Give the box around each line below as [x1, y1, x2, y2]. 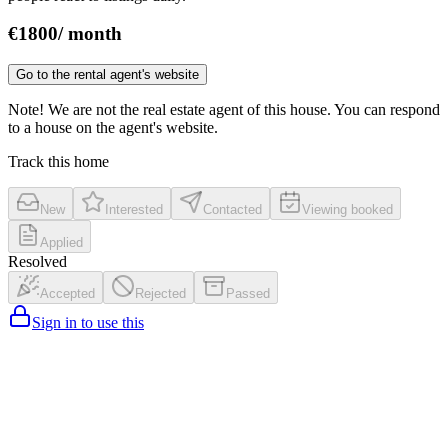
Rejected [135, 286, 186, 302]
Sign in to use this [32, 314, 144, 332]
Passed [226, 286, 270, 302]
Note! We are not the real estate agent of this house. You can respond [8, 101, 440, 119]
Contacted [203, 202, 262, 218]
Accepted [40, 286, 95, 302]
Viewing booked [302, 202, 393, 218]
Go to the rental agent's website [16, 67, 199, 83]
